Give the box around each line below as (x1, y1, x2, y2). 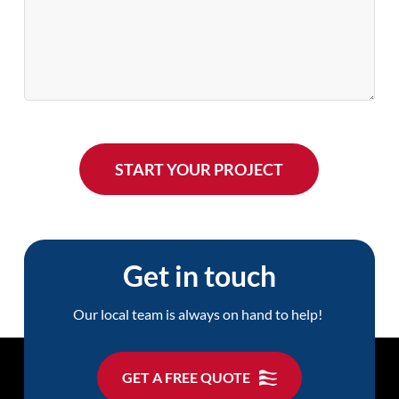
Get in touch (122, 257, 276, 293)
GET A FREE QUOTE (121, 368, 250, 386)
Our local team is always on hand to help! (73, 305, 326, 322)
